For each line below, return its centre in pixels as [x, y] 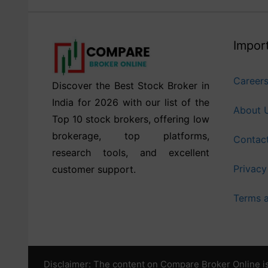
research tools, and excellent [131, 152]
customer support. [94, 169]
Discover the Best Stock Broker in [131, 85]
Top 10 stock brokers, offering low [131, 119]
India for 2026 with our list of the [131, 102]
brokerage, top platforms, [131, 135]
